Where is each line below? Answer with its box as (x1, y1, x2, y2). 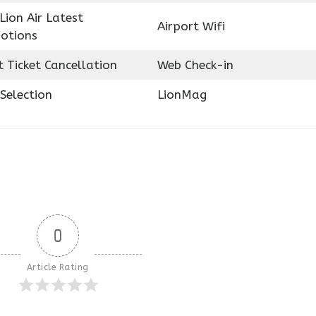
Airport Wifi (157, 19, 225, 33)
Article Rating (26, 262, 89, 272)
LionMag (157, 87, 207, 102)
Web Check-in (157, 58, 233, 72)
